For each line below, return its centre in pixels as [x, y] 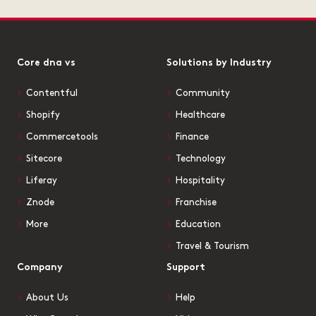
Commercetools [62, 137]
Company [40, 268]
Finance [192, 137]
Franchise [196, 203]
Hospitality [200, 181]
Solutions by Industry [219, 63]
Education [198, 225]
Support [186, 268]
